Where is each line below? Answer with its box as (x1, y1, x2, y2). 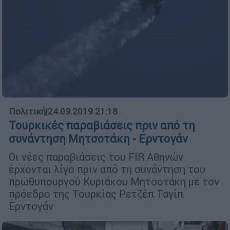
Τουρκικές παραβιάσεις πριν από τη (9, 118, 195, 132)
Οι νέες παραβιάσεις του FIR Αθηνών (9, 150, 183, 163)
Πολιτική (9, 105, 46, 117)
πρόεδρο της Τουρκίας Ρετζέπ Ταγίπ (9, 187, 183, 200)
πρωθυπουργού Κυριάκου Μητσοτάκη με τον (9, 175, 219, 188)
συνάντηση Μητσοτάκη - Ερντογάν (9, 131, 188, 146)
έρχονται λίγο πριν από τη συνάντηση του (9, 162, 205, 176)
